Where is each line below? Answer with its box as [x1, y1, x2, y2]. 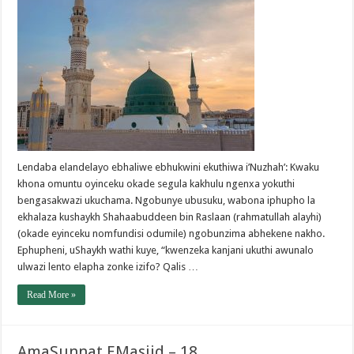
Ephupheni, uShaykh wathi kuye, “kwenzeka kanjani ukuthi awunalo [17, 244, 314, 257]
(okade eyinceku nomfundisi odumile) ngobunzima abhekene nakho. [17, 228, 326, 240]
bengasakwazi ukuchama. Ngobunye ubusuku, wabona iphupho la [17, 194, 316, 207]
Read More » [27, 289, 77, 301]
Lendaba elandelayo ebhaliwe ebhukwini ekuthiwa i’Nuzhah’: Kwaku [17, 161, 320, 174]
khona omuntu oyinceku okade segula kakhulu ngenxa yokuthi [17, 178, 296, 190]
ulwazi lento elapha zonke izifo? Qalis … [17, 261, 199, 273]
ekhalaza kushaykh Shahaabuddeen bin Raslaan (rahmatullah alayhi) [17, 211, 322, 224]
